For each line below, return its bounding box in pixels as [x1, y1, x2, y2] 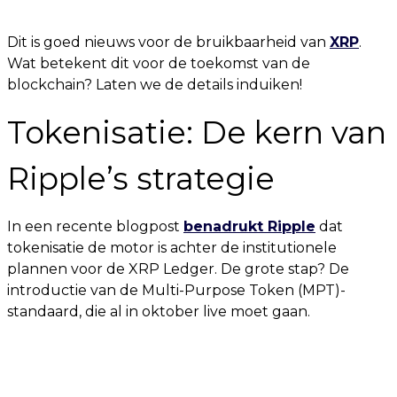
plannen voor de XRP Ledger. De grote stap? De [7, 261, 349, 277]
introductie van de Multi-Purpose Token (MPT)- [7, 282, 346, 299]
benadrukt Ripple [183, 218, 315, 235]
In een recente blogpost [7, 218, 183, 235]
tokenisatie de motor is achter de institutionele [7, 239, 337, 256]
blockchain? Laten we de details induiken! [7, 76, 302, 93]
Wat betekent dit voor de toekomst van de [7, 55, 310, 72]
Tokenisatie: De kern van [7, 113, 386, 152]
